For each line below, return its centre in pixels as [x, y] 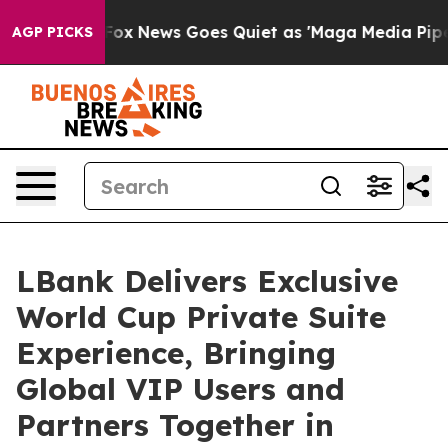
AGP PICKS [52, 32]
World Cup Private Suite [201, 317]
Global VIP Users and [180, 389]
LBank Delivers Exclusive [207, 281]
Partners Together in [175, 425]
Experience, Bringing [176, 353]
